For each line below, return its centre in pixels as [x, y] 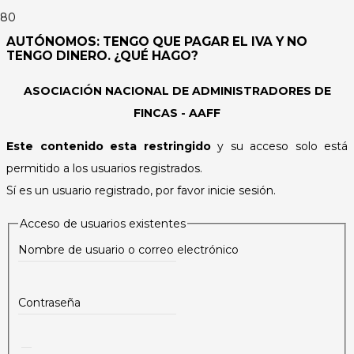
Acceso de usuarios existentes [102, 223]
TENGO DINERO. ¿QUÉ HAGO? [102, 55]
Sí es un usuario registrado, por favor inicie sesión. [141, 190]
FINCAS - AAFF [177, 113]
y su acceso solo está [279, 146]
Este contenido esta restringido [109, 146]
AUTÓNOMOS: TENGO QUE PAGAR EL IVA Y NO [157, 41]
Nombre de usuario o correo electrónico [128, 249]
